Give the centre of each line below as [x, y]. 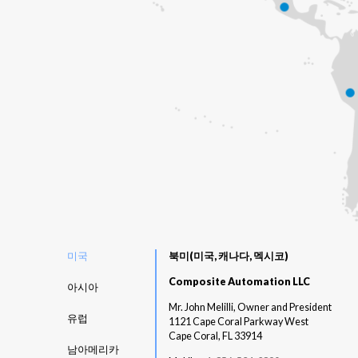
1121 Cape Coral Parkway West [239, 321]
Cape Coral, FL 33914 [215, 336]
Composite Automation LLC [239, 281]
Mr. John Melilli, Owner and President [250, 307]
